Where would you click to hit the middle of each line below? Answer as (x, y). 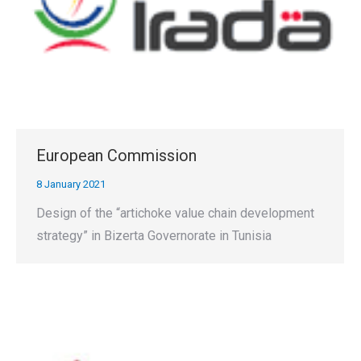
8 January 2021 (71, 184)
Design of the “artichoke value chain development (175, 213)
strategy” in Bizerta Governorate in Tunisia (154, 235)
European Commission (116, 155)
